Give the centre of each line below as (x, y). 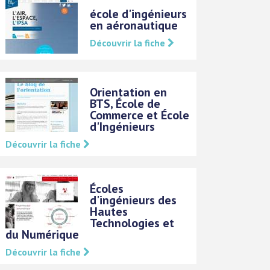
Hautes (109, 211)
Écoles (107, 188)
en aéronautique (134, 25)
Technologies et (132, 223)
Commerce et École (140, 115)
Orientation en (129, 92)
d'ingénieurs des (133, 200)
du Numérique (42, 234)
